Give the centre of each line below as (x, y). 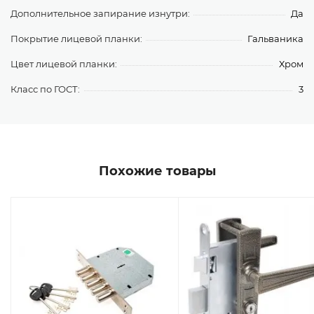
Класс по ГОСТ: (45, 89)
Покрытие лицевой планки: (76, 39)
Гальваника (275, 39)
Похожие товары (157, 171)
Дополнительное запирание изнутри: (100, 13)
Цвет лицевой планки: (64, 64)
